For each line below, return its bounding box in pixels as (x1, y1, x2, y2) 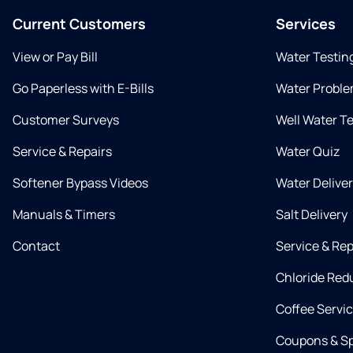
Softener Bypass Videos (13, 174, 148, 191)
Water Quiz (276, 143, 340, 160)
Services (276, 14, 336, 33)
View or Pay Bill (13, 48, 98, 65)
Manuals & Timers (13, 206, 115, 223)
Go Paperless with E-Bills (13, 80, 154, 97)
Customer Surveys (13, 111, 119, 128)
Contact (13, 237, 60, 255)
